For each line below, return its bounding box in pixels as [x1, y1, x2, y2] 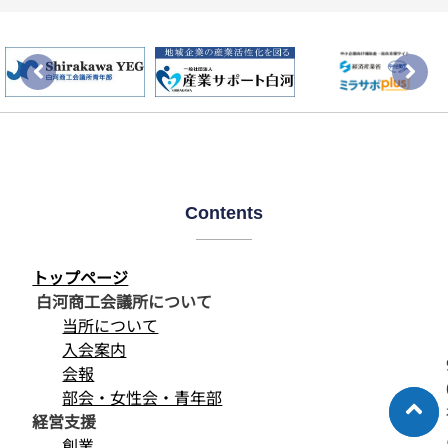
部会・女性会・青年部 [62, 385, 223, 410]
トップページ [32, 265, 129, 290]
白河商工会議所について [32, 289, 213, 314]
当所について [62, 313, 159, 338]
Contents [185, 203, 263, 224]
